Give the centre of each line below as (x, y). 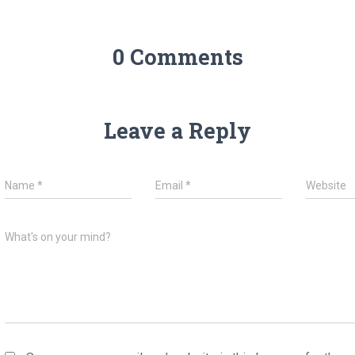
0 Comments (177, 57)
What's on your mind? (58, 237)
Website (326, 185)
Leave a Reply (177, 130)
